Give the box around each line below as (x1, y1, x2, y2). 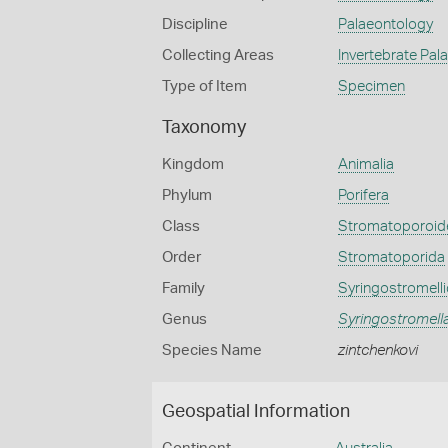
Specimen (337, 79, 405, 94)
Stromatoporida (337, 250, 445, 265)
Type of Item (162, 79, 247, 94)
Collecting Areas (162, 48, 274, 63)
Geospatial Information (162, 403, 350, 421)
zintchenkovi (337, 343, 418, 358)
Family (162, 281, 205, 296)
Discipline (162, 17, 228, 32)
